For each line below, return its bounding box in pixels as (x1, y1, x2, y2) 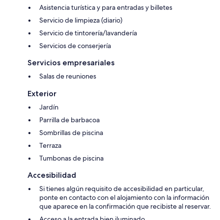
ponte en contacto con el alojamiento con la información (39, 192, 209, 202)
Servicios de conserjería (39, 41, 111, 50)
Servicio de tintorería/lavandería (39, 28, 137, 37)
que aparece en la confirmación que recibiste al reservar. (39, 201, 211, 211)
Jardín (39, 102, 58, 111)
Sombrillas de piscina (39, 128, 103, 137)
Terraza (39, 140, 61, 150)
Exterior (27, 88, 56, 98)
